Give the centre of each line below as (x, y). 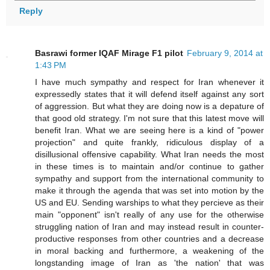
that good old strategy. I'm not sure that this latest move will (149, 118)
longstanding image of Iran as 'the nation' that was (149, 263)
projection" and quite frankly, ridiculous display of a (149, 143)
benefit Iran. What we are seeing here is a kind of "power (149, 130)
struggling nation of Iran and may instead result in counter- (149, 227)
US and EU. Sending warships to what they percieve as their (149, 203)
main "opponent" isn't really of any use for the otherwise (149, 215)
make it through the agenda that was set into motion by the (149, 191)
